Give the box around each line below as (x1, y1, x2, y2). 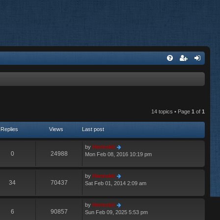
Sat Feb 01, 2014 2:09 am (85, 180, 146, 187)
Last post (82, 126, 104, 133)
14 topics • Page (151, 109, 192, 115)
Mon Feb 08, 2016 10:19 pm (85, 151, 152, 158)
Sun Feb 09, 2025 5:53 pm (85, 209, 148, 216)
